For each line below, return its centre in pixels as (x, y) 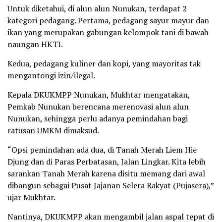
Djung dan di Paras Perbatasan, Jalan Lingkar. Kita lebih (107, 162)
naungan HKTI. (35, 44)
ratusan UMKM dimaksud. (53, 131)
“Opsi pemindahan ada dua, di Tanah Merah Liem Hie (102, 150)
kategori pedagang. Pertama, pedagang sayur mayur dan (108, 21)
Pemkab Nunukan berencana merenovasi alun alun (98, 107)
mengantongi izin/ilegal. (51, 76)
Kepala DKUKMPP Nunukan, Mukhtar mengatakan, (99, 95)
